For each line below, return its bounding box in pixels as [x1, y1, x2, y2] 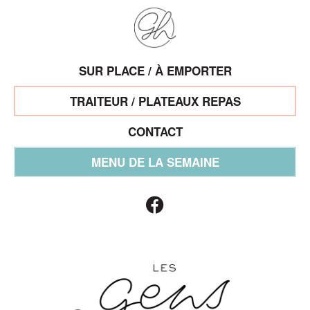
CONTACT [127, 123, 183, 140]
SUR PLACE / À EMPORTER [78, 62, 232, 79]
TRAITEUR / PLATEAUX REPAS [69, 93, 241, 109]
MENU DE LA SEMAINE [91, 154, 219, 170]
